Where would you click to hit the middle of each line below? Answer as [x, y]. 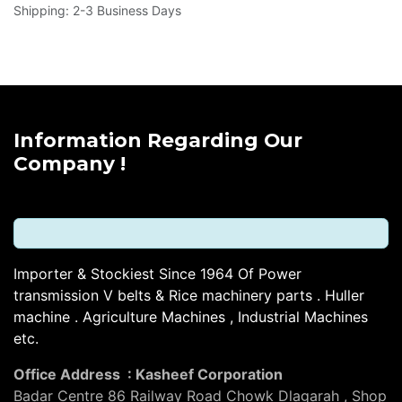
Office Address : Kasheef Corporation [150, 374]
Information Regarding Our [158, 140]
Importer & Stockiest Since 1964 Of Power [157, 274]
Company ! [72, 163]
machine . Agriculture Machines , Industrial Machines [191, 317]
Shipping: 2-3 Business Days [97, 10]
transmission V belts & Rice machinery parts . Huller [189, 295]
